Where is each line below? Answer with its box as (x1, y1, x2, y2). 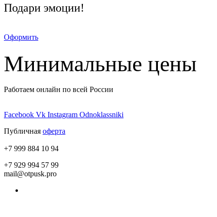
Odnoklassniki (79, 110, 124, 119)
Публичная (4, 127, 43, 136)
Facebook (4, 110, 34, 119)
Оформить (4, 32, 38, 41)
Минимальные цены (4, 51, 197, 76)
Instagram (47, 110, 77, 119)
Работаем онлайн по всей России (4, 85, 113, 94)
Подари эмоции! (4, 1, 84, 15)
